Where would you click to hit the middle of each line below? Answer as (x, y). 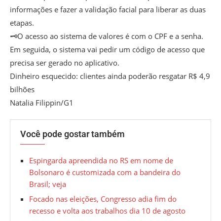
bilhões (22, 89)
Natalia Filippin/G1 (42, 102)
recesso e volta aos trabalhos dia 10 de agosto (107, 210)
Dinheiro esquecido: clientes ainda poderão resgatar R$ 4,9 (110, 76)
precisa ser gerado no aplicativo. (65, 62)
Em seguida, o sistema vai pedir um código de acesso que (107, 49)
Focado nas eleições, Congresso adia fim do (103, 199)
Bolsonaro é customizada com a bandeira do (105, 172)
